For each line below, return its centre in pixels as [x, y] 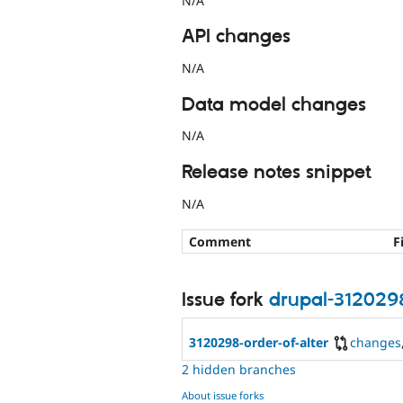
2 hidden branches [239, 369]
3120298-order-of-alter [259, 342]
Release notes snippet [277, 172]
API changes [236, 37]
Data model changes [274, 105]
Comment [220, 241]
